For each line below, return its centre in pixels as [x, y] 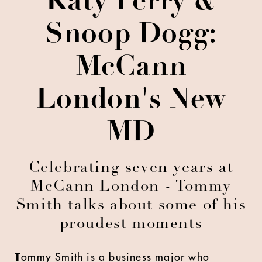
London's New [131, 101]
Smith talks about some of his [131, 206]
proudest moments [131, 225]
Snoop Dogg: [131, 36]
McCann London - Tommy [131, 187]
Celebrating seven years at [131, 168]
